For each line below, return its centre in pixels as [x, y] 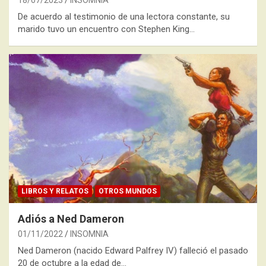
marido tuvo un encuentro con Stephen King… [106, 29]
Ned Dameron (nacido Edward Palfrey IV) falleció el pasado [133, 251]
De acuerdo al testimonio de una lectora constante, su [124, 17]
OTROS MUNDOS [128, 191]
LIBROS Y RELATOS [55, 191]
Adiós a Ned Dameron [71, 219]
